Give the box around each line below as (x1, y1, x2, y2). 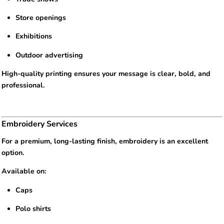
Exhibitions (15, 31, 52, 41)
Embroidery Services (1, 118, 77, 130)
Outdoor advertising (15, 50, 83, 60)
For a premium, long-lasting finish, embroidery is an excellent (1, 136, 208, 146)
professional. (1, 80, 45, 90)
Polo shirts (15, 203, 51, 213)
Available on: (1, 166, 46, 176)
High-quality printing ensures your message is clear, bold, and (1, 68, 210, 78)
